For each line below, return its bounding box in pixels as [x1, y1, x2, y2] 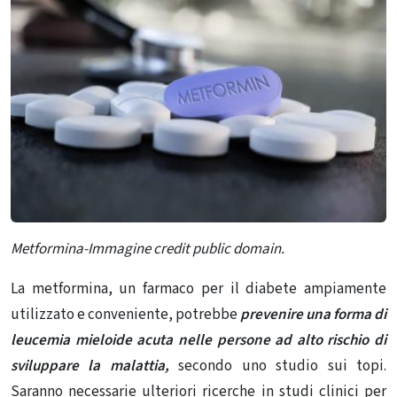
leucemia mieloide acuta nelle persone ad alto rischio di [11, 329, 386, 351]
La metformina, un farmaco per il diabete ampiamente [11, 277, 386, 300]
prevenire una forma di [240, 303, 386, 325]
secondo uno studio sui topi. [178, 354, 387, 377]
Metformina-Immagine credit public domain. [11, 237, 284, 260]
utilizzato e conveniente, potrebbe [11, 303, 240, 325]
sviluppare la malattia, [11, 354, 169, 377]
